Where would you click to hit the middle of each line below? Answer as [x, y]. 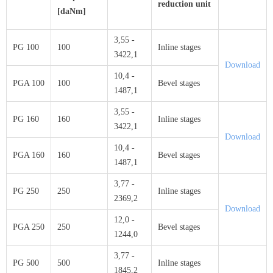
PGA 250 [29, 227]
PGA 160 [29, 155]
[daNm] [79, 11]
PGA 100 [29, 83]
